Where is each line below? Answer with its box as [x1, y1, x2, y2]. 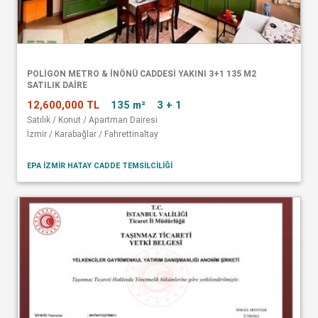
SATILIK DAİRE [27, 79, 87, 91]
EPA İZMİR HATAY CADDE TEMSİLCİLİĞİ [27, 160, 172, 170]
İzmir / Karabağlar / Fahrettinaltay [27, 128, 158, 139]
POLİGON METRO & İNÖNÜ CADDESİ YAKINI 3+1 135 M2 [27, 68, 257, 79]
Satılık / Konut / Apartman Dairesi [27, 114, 158, 125]
